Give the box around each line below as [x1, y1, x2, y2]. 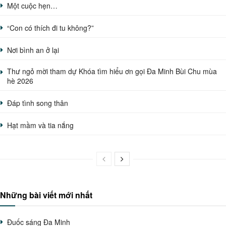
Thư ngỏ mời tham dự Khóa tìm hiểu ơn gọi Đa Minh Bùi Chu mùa [7, 66, 217, 76]
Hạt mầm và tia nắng [7, 120, 74, 130]
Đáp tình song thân [7, 97, 68, 108]
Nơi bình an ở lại [7, 44, 59, 55]
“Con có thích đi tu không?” [7, 22, 94, 33]
